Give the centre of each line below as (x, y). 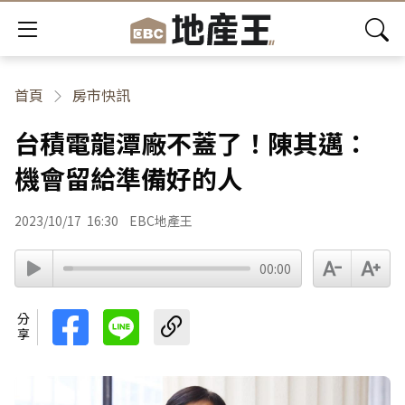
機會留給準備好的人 (128, 178)
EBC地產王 (161, 221)
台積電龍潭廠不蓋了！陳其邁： (192, 143)
